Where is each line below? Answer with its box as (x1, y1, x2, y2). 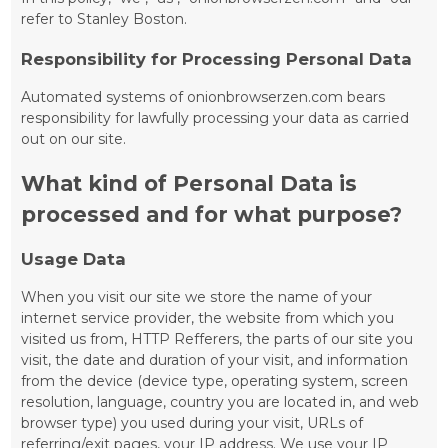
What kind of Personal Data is (21, 170, 358, 196)
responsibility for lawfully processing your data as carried (21, 109, 410, 128)
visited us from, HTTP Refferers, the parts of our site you (21, 330, 414, 349)
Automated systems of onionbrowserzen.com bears (21, 88, 386, 107)
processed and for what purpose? (21, 201, 403, 227)
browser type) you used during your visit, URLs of (21, 414, 364, 433)
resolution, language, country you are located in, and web (21, 393, 420, 412)
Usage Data (21, 248, 127, 269)
